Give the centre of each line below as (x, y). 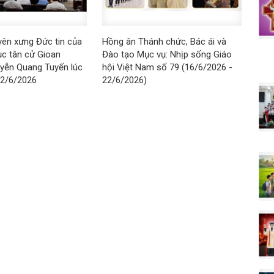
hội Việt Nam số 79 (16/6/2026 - (167, 68)
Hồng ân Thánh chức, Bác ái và (164, 42)
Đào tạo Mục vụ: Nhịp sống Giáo (167, 55)
